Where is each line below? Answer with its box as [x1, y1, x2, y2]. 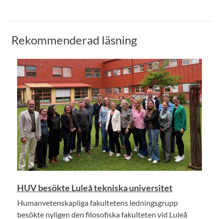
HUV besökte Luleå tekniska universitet [17, 182, 173, 194]
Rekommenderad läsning [11, 32, 137, 47]
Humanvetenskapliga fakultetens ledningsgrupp [17, 198, 178, 208]
